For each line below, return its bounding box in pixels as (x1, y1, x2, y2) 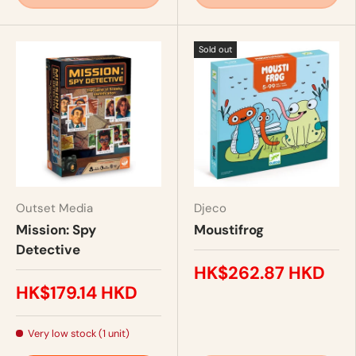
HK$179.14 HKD (16, 281, 137, 304)
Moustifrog (194, 220, 264, 238)
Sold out (199, 43, 232, 55)
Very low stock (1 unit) (28, 326, 130, 340)
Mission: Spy (16, 220, 96, 238)
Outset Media (16, 199, 93, 216)
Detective (16, 240, 80, 258)
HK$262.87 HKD (194, 261, 325, 284)
